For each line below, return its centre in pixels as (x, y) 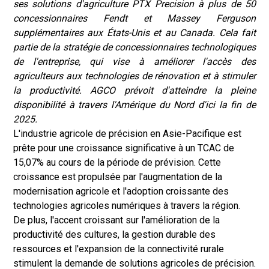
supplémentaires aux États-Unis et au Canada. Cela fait (134, 33)
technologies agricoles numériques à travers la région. (127, 206)
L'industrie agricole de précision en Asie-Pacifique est (127, 134)
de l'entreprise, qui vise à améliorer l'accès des (134, 62)
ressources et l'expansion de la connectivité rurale (119, 249)
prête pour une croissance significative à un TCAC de (124, 148)
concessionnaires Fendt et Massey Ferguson (134, 18)
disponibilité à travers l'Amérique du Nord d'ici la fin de (134, 105)
